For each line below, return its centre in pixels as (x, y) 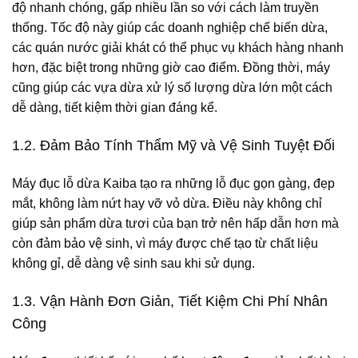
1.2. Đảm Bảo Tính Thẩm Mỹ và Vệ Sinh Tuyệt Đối (173, 146)
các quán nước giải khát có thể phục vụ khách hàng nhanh (178, 48)
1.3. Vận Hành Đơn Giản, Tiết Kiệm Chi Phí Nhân (170, 301)
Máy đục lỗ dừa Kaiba (74, 184)
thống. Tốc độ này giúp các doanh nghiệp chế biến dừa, (170, 28)
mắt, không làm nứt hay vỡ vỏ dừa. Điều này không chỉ (167, 204)
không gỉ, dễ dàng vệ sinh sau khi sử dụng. (133, 264)
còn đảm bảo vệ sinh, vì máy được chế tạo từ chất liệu (165, 244)
